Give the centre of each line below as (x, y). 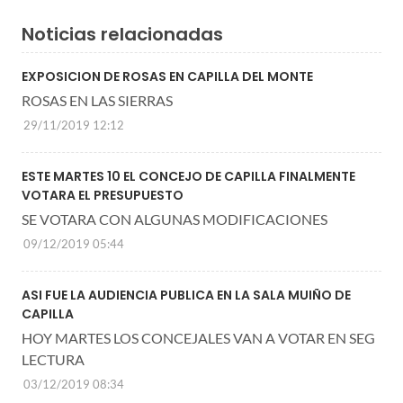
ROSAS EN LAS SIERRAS (97, 100)
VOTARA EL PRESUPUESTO (103, 195)
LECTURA (53, 359)
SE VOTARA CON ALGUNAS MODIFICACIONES (175, 219)
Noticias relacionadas (122, 34)
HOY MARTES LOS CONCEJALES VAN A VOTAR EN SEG (198, 337)
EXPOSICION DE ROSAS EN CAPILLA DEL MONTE (167, 76)
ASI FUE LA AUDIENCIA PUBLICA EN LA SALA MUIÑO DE (186, 295)
